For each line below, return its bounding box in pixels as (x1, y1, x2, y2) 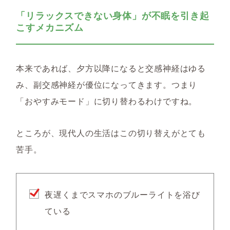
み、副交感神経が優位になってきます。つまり (16, 79, 198, 90)
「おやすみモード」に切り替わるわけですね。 (16, 95, 198, 107)
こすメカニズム (16, 21, 84, 34)
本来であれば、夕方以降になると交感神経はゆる (16, 62, 206, 74)
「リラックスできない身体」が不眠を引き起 (16, 9, 209, 22)
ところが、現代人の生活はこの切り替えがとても (16, 127, 206, 139)
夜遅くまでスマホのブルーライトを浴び (45, 188, 200, 200)
